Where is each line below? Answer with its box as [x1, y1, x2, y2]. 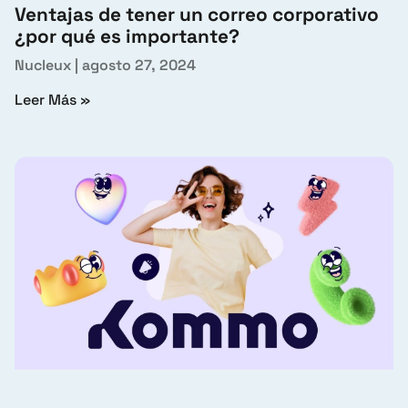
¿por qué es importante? [15, 24, 240, 48]
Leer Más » [15, 89, 90, 109]
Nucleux [15, 55, 75, 75]
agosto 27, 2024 [78, 55, 196, 75]
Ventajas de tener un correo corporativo [15, 2, 379, 26]
